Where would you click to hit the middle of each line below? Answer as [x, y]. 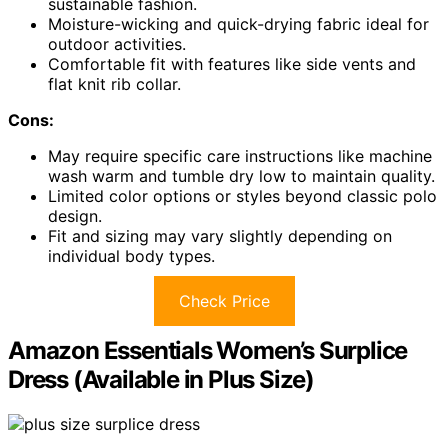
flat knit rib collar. [114, 83]
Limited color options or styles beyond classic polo [242, 195]
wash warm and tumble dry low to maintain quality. [241, 175]
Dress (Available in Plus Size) [161, 379]
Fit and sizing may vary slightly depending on [220, 235]
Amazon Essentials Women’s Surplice [208, 350]
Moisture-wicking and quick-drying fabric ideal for [238, 23]
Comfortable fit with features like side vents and [232, 63]
